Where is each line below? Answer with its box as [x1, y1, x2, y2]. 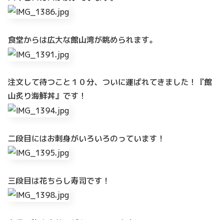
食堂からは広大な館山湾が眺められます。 [8, 34, 157, 46]
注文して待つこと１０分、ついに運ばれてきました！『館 [8, 77, 212, 88]
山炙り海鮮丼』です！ [8, 90, 86, 102]
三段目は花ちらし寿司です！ [8, 175, 110, 186]
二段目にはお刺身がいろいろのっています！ [8, 133, 165, 144]
